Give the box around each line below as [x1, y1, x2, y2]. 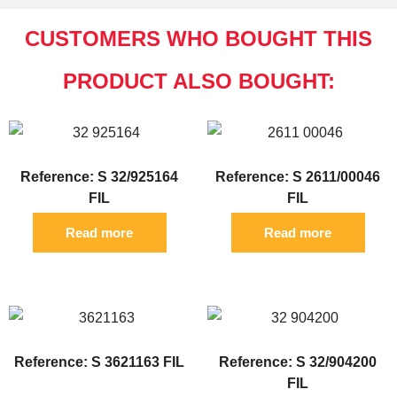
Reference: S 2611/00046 [215, 169, 380, 185]
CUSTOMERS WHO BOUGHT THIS [25, 27, 372, 51]
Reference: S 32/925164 [20, 169, 178, 185]
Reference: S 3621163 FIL [14, 354, 184, 370]
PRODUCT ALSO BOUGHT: [62, 69, 335, 94]
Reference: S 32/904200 [219, 354, 377, 370]
